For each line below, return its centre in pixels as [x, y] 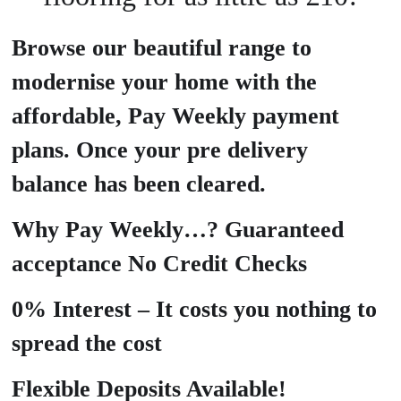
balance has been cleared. [138, 184]
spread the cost [86, 344]
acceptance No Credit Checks [159, 264]
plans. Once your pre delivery [159, 150]
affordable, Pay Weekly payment [175, 116]
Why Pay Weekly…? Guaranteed [177, 230]
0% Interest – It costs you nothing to [194, 310]
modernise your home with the [164, 82]
